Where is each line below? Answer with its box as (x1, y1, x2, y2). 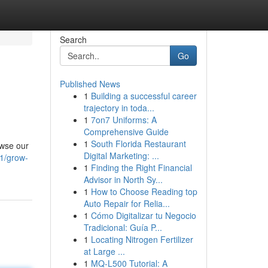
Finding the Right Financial (90, 162, 192, 173)
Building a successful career (90, 90, 197, 102)
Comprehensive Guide (83, 126, 169, 138)
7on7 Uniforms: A (90, 114, 157, 126)
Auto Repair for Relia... (83, 197, 170, 209)
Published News (59, 78, 120, 90)
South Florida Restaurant (90, 138, 186, 150)
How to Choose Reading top (90, 185, 197, 197)
